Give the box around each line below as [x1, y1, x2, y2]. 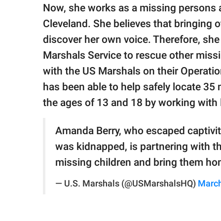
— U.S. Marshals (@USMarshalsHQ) [55, 179, 198, 189]
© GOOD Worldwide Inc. [17, 31, 81, 39]
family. [17, 7, 36, 14]
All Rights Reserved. [17, 40, 72, 48]
